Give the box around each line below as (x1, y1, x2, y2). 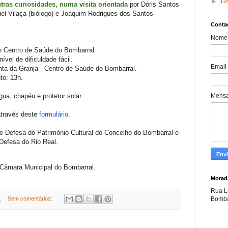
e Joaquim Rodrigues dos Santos (53, 10, 153, 18)
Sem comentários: (7, 195, 54, 202)
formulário (39, 110, 68, 119)
